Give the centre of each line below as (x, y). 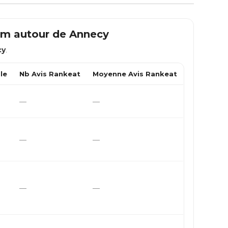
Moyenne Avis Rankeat (135, 74)
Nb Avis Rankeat (50, 74)
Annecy (89, 34)
